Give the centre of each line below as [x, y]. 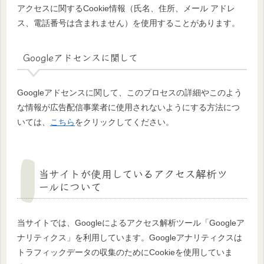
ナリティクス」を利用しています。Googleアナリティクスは [130, 237]
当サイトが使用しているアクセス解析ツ [133, 173]
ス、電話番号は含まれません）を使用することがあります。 [128, 23]
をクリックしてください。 [124, 122]
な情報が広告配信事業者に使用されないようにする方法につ [128, 107]
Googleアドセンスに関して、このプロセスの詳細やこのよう [130, 92]
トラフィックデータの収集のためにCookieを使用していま [125, 252]
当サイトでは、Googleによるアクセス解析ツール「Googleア [131, 222]
